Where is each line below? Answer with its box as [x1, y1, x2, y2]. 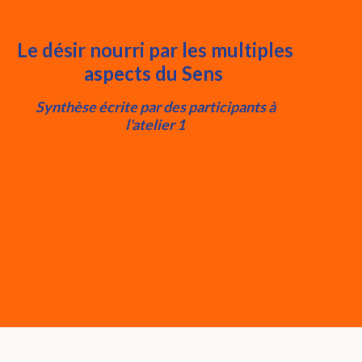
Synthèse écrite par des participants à [35, 98, 276, 116]
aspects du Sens [83, 61, 227, 85]
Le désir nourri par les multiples [17, 38, 293, 61]
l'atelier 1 [125, 116, 185, 133]
